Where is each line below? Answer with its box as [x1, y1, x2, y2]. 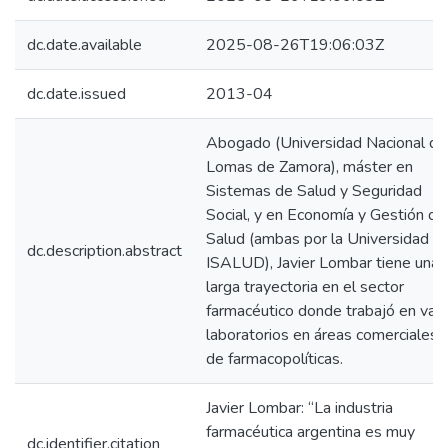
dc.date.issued [27, 83, 126, 105]
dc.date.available [27, 34, 142, 56]
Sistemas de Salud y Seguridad [206, 180, 422, 202]
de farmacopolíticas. [206, 348, 343, 370]
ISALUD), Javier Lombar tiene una [206, 252, 439, 274]
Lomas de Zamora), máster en [206, 156, 413, 178]
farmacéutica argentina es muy [206, 421, 415, 443]
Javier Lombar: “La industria [206, 397, 393, 419]
